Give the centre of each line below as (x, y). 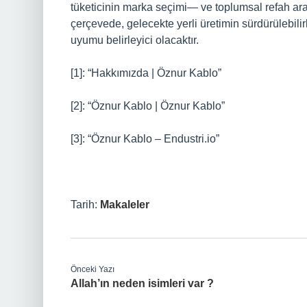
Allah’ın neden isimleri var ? (142, 283)
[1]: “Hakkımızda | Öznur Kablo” (146, 73)
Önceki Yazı (93, 269)
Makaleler (125, 205)
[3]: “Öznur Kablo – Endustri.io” (145, 139)
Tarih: (85, 205)
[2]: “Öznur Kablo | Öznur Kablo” (148, 106)
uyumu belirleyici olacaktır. (135, 40)
